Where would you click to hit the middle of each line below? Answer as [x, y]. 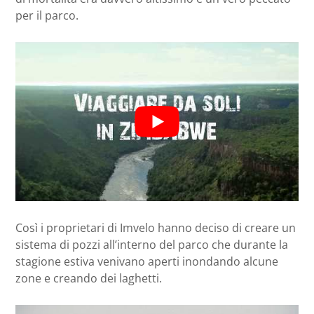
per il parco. [47, 15]
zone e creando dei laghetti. [89, 278]
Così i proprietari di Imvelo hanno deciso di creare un [156, 227]
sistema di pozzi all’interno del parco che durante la [152, 244]
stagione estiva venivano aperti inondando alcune [147, 261]
